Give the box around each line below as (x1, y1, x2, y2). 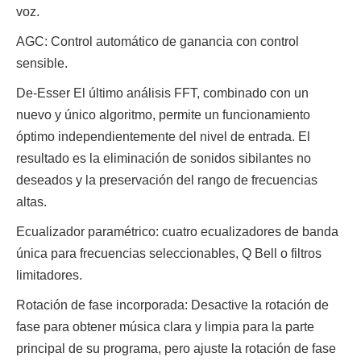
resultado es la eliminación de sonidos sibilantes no (16, 151, 311, 165)
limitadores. (16, 268, 82, 282)
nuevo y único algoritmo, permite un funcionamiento (16, 108, 310, 122)
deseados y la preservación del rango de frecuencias (16, 173, 317, 187)
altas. (16, 195, 47, 209)
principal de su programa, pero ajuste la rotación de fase (16, 342, 336, 355)
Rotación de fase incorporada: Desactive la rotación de (16, 298, 329, 312)
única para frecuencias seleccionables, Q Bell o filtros (16, 247, 322, 260)
